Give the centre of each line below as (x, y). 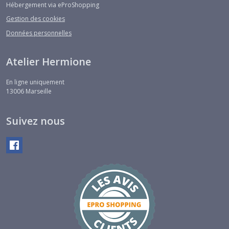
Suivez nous (36, 121)
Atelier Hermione (49, 61)
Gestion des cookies (36, 19)
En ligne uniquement (35, 82)
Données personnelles (39, 33)
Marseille (39, 91)
